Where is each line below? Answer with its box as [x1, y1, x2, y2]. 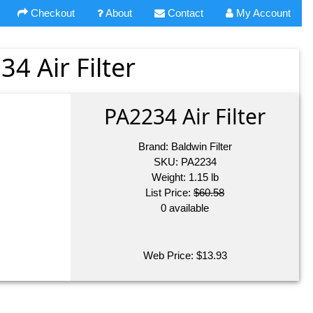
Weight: [151, 171, 189, 184]
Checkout [28, 7, 75, 20]
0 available [161, 202, 210, 214]
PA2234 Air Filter [104, 102, 266, 131]
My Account [233, 7, 291, 20]
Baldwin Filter [170, 140, 232, 153]
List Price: [145, 187, 194, 199]
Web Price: [143, 249, 196, 262]
